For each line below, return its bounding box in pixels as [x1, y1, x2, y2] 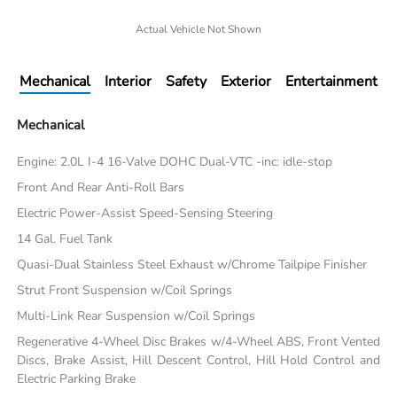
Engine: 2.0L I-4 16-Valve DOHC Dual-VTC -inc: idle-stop [17, 153, 333, 170]
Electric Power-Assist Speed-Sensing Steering [17, 205, 274, 222]
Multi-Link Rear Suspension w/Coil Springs [17, 307, 256, 324]
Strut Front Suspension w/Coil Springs [17, 282, 233, 299]
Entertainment [285, 72, 378, 91]
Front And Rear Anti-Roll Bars [17, 179, 185, 196]
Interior [105, 72, 152, 91]
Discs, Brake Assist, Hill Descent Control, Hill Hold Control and [17, 352, 380, 369]
